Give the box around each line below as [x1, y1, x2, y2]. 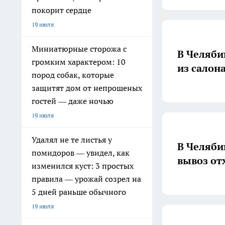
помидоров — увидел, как [32, 148, 130, 158]
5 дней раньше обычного [32, 187, 126, 197]
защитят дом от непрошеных [32, 83, 142, 93]
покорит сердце [32, 5, 91, 15]
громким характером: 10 [32, 57, 126, 67]
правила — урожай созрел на [32, 174, 141, 184]
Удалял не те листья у [32, 135, 112, 145]
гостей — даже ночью [32, 96, 114, 106]
